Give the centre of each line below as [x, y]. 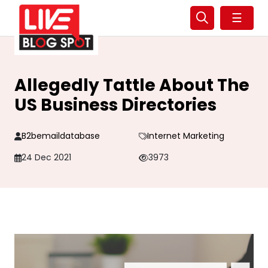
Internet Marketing [185, 136]
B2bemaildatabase [61, 136]
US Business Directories [115, 105]
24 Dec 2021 [46, 157]
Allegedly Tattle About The [132, 85]
